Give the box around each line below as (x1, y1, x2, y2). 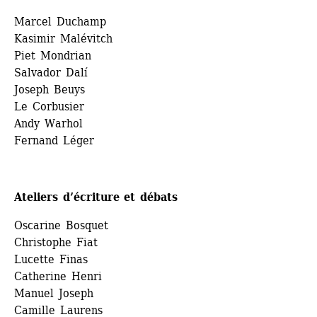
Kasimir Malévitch (14, 32, 113, 46)
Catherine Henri (14, 270, 102, 284)
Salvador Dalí (14, 66, 88, 80)
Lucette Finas (14, 253, 88, 267)
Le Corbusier (14, 100, 84, 114)
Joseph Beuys (14, 83, 85, 97)
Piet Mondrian (14, 49, 91, 63)
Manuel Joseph (14, 287, 93, 301)
